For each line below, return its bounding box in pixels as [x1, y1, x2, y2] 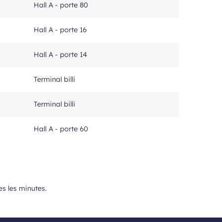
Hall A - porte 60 [34, 124, 88, 133]
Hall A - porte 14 [34, 50, 87, 59]
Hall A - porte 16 [34, 25, 87, 34]
